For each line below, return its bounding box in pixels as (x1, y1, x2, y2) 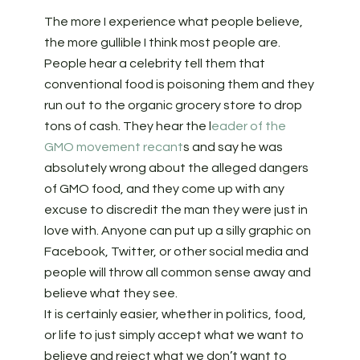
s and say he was (182, 141, 283, 154)
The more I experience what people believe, (43, 15, 303, 29)
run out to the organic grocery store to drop (43, 99, 302, 112)
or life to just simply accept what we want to (43, 329, 304, 342)
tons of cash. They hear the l (43, 120, 211, 133)
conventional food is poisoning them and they (43, 78, 314, 92)
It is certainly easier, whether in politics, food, (43, 308, 306, 321)
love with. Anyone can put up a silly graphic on (43, 224, 311, 238)
